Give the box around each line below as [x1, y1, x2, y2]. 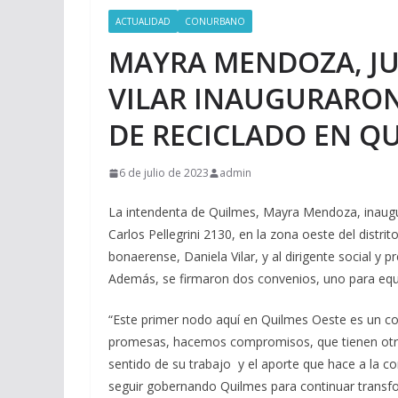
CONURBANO [185, 15, 245, 28]
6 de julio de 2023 [119, 165, 209, 180]
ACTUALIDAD [115, 15, 171, 28]
